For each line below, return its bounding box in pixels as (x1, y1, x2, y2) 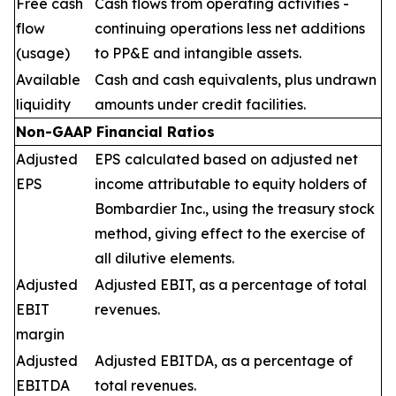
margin (16, 325, 65, 343)
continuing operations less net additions (95, 19, 365, 37)
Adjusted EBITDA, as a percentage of (95, 352, 353, 369)
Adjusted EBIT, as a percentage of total (95, 276, 367, 293)
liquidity (16, 95, 71, 113)
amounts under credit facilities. (95, 95, 306, 113)
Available (16, 71, 80, 88)
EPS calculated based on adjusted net (95, 150, 358, 168)
